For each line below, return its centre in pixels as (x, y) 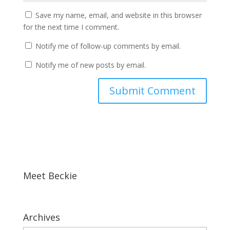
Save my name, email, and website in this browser (118, 15)
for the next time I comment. (71, 27)
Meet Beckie (50, 176)
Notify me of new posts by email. (90, 65)
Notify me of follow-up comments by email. (108, 46)
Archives (41, 217)
